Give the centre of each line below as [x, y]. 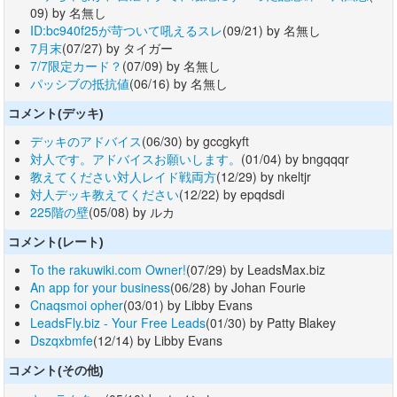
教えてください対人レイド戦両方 [123, 176]
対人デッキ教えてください [105, 194]
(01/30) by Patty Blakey [271, 323]
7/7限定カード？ [76, 65]
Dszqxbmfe [62, 341]
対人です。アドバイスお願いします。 [136, 158]
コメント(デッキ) [56, 113]
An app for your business [100, 288]
